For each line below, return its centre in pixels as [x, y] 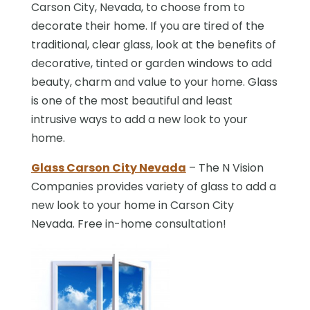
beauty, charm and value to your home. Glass [154, 82]
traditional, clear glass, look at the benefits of [153, 44]
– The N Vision [225, 167]
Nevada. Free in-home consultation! [128, 224]
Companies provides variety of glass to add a [153, 186]
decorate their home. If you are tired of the [147, 26]
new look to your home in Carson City [132, 205]
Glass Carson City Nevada [108, 167]
